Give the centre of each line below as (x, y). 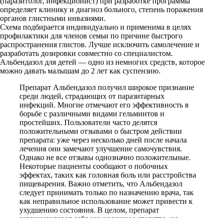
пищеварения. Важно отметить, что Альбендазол (101, 184)
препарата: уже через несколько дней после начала (103, 140)
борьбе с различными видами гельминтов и (92, 114)
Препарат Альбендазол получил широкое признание (107, 87)
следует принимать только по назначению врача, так (107, 192)
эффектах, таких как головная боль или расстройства (108, 175)
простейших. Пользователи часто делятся (88, 122)
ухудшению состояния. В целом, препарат (89, 210)
